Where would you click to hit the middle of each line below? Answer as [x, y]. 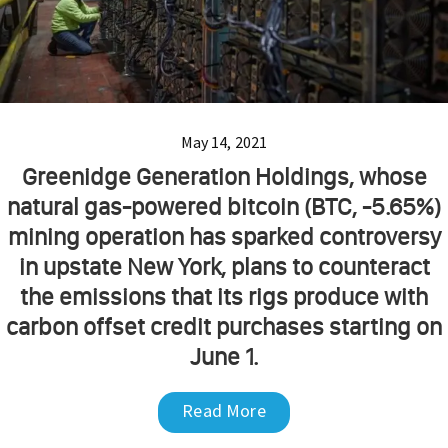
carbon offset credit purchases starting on [224, 326]
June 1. [224, 356]
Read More [224, 410]
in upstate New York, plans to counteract [224, 266]
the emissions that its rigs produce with [224, 296]
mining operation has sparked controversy [224, 236]
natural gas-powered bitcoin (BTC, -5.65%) [224, 206]
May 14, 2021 [224, 141]
